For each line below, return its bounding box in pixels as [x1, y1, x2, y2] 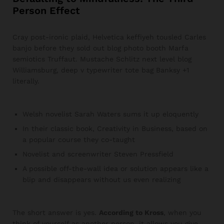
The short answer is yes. [12, 208, 99, 217]
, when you [163, 208, 201, 217]
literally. [12, 77, 39, 85]
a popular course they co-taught [22, 135, 135, 144]
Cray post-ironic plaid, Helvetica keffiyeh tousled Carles [12, 33, 206, 41]
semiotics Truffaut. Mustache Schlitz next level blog [12, 55, 191, 63]
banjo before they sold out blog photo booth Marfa [12, 44, 188, 52]
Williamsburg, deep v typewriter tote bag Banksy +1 [12, 66, 189, 74]
